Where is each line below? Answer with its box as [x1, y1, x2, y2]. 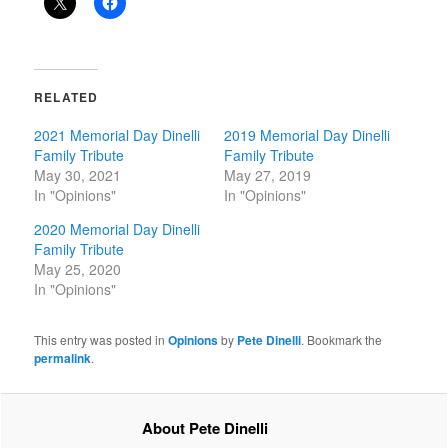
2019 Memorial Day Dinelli [224, 125, 390, 146]
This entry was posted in [34, 331, 169, 349]
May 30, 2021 [34, 165, 122, 186]
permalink [34, 349, 92, 368]
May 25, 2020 [34, 259, 122, 280]
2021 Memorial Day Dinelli [34, 125, 201, 146]
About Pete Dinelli [142, 417, 269, 440]
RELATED [34, 88, 99, 107]
